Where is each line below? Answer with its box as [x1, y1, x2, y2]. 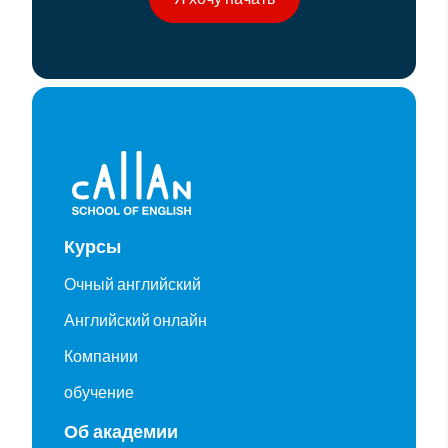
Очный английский [64, 273, 201, 294]
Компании [64, 345, 138, 366]
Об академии [64, 421, 178, 443]
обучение [64, 381, 134, 402]
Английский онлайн [64, 309, 207, 330]
